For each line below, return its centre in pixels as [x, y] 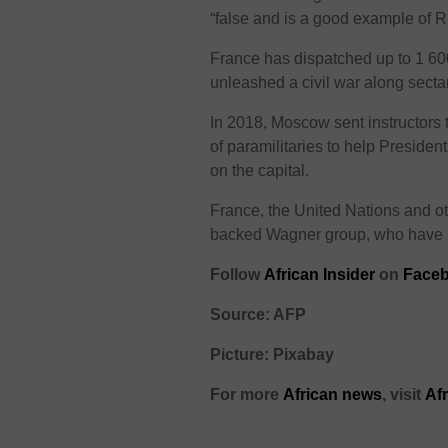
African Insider [320, 274]
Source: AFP [260, 314]
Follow [237, 274]
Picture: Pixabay [272, 354]
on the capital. [260, 170]
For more [245, 394]
